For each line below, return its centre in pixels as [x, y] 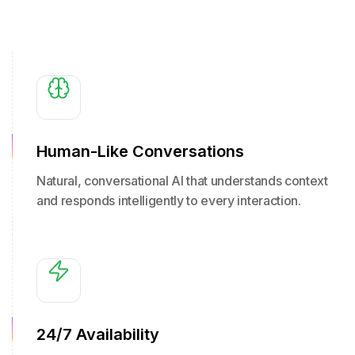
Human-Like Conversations [140, 151]
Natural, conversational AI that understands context [182, 181]
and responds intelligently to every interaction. [169, 200]
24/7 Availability [98, 334]
